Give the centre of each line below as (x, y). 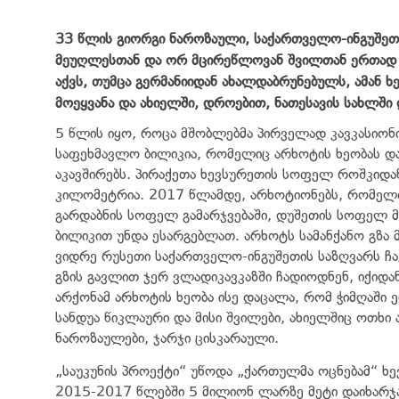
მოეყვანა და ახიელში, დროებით (160, 102)
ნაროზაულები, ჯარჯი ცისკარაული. (167, 338)
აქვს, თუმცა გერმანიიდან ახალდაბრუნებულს (200, 81)
